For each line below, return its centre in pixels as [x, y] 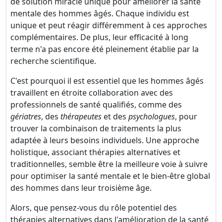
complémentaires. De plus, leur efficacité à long [99, 37]
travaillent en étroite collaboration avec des [92, 93]
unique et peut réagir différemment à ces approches [109, 25]
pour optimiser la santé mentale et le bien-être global [110, 176]
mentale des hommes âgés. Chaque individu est [100, 13]
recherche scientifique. [53, 61]
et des [115, 116]
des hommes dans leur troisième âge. [81, 188]
